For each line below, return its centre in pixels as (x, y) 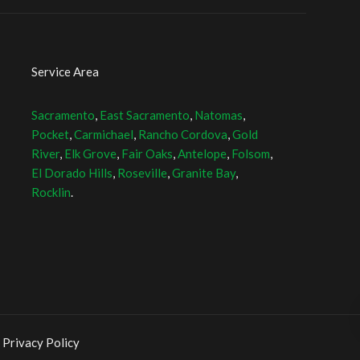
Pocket (51, 134)
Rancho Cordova (183, 134)
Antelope (202, 153)
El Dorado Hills (72, 173)
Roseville (143, 173)
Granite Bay (204, 173)
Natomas (219, 115)
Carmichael (104, 134)
